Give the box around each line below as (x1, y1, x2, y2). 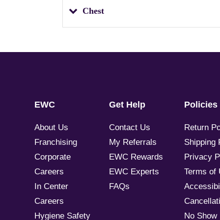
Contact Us (109, 122, 151, 132)
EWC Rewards (109, 152, 164, 162)
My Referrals (109, 137, 157, 147)
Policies (184, 99, 218, 110)
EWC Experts (109, 166, 160, 176)
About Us (34, 122, 68, 132)
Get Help (109, 99, 146, 110)
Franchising (34, 137, 77, 147)
